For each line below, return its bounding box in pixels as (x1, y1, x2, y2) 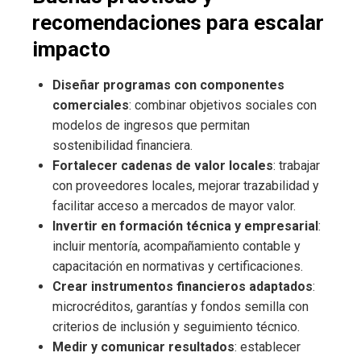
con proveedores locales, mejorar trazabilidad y (52, 178, 319, 193)
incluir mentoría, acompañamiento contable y (52, 239, 301, 254)
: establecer (234, 339, 301, 355)
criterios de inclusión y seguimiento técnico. (52, 319, 300, 334)
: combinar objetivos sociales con (129, 98, 317, 113)
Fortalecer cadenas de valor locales (52, 158, 273, 173)
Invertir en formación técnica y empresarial (52, 218, 318, 234)
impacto (32, 37, 110, 61)
